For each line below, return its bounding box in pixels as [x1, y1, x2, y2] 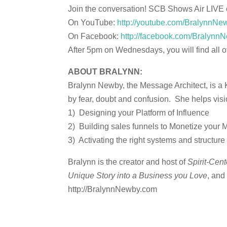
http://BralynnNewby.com [68, 185, 158, 194]
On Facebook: [68, 32, 121, 41]
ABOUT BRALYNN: [68, 67, 143, 76]
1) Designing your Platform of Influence [68, 108, 210, 117]
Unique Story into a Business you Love [68, 171, 208, 180]
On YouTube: [68, 18, 118, 27]
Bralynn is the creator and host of [68, 158, 188, 166]
